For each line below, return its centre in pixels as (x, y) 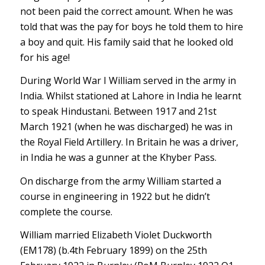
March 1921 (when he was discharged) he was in (126, 127)
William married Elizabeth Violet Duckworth (116, 235)
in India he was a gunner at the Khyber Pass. (118, 158)
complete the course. (66, 211)
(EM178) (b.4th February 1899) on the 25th (113, 251)
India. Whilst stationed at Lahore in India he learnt (130, 96)
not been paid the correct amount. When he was (126, 11)
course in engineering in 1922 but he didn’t (115, 196)
